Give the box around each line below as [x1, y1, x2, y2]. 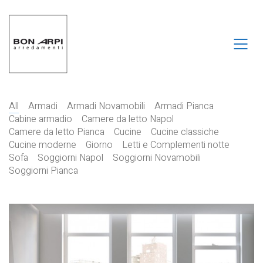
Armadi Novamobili [67, 99, 145, 113]
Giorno [86, 138, 113, 152]
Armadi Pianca [154, 99, 214, 113]
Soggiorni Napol [38, 151, 103, 165]
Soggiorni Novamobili [113, 151, 201, 165]
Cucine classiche [151, 125, 219, 139]
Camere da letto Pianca [9, 125, 104, 139]
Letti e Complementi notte [122, 138, 230, 152]
